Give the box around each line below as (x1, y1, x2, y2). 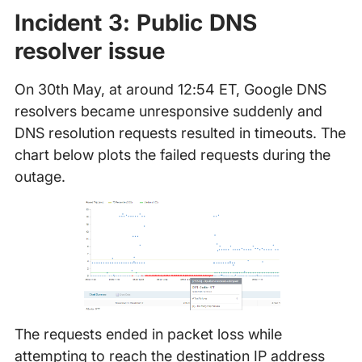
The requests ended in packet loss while (14, 326, 282, 343)
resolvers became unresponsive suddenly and (14, 103, 322, 120)
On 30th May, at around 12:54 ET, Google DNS (14, 81, 326, 99)
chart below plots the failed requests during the (14, 146, 330, 164)
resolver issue (14, 37, 165, 65)
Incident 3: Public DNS (14, 9, 257, 37)
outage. (14, 168, 65, 186)
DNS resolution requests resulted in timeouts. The (14, 124, 346, 142)
